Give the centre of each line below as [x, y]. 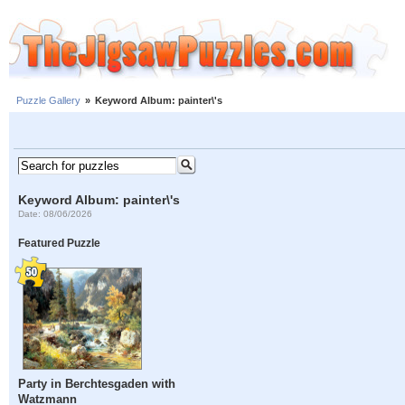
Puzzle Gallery [48, 101]
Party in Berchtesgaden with [97, 384]
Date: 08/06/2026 [56, 213]
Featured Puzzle [60, 243]
